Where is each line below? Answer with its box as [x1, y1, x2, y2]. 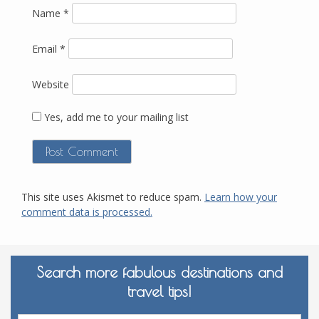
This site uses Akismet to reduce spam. [21, 190, 204, 204]
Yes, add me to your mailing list [41, 110, 189, 124]
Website [32, 77, 69, 91]
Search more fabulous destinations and [36, 263, 283, 281]
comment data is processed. [21, 205, 152, 219]
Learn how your [204, 190, 277, 204]
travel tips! [127, 283, 192, 300]
